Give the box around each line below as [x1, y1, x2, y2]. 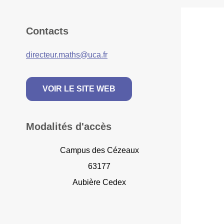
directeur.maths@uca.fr [26, 50, 107, 59]
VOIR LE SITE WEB [42, 84, 115, 93]
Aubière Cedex [72, 178, 126, 187]
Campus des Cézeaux [59, 146, 139, 155]
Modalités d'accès [26, 121, 111, 132]
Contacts [26, 25, 68, 37]
